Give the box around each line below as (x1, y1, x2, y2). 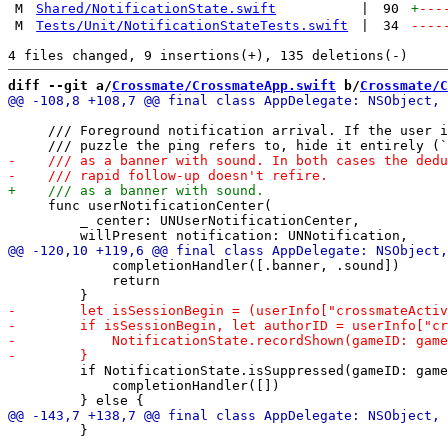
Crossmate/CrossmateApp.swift (112, 77, 336, 93)
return (8, 272, 160, 288)
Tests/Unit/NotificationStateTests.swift (36, 17, 349, 33)
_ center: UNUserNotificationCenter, (8, 212, 360, 228)
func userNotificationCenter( (8, 197, 272, 213)
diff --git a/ (8, 77, 112, 93)
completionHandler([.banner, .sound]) (8, 257, 400, 273)
